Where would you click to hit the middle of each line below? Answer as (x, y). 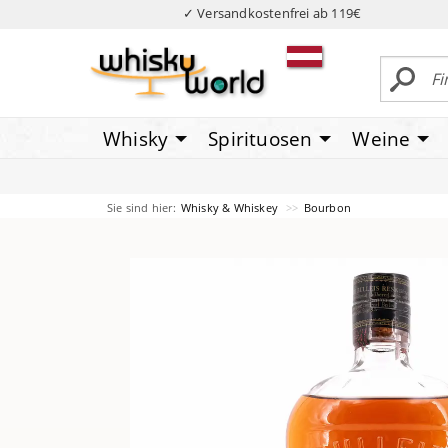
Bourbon (327, 207)
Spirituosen (260, 138)
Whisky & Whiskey (231, 207)
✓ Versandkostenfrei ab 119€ (272, 13)
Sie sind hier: (141, 207)
